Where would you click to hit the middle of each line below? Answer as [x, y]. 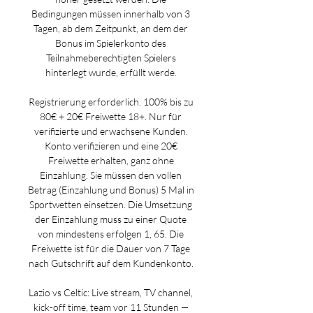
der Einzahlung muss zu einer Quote [111, 219]
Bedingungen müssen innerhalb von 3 [111, 14]
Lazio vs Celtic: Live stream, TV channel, [111, 292]
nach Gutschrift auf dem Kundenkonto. [112, 263]
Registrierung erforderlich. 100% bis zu [111, 102]
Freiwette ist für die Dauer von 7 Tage [111, 248]
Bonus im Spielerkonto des [111, 43]
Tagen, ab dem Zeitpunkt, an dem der [111, 28]
